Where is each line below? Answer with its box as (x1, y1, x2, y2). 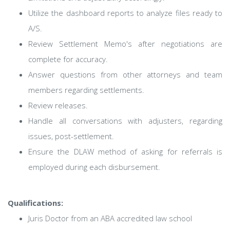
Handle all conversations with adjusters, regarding (28, 116, 222, 126)
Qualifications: (8, 198, 63, 208)
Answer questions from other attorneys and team (28, 69, 222, 80)
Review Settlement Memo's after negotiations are (28, 39, 222, 49)
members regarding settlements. (28, 85, 144, 95)
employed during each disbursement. (28, 162, 160, 172)
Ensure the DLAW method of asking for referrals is (28, 146, 222, 157)
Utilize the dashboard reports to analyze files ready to (28, 8, 222, 18)
